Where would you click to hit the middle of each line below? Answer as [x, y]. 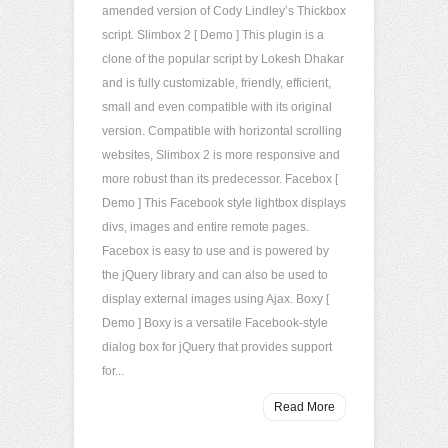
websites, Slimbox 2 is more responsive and [221, 155]
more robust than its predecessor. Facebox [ [220, 179]
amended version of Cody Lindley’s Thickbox [224, 11]
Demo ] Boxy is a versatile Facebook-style [215, 323]
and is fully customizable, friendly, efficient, [216, 83]
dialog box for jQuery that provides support [217, 347]
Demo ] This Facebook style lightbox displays [224, 203]
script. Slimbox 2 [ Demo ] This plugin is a [213, 35]
